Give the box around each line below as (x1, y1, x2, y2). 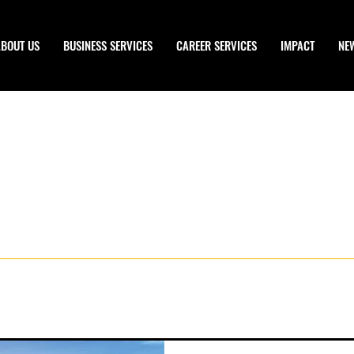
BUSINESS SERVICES (63, 36, 153, 54)
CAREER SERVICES (176, 36, 257, 54)
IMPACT (281, 36, 314, 54)
